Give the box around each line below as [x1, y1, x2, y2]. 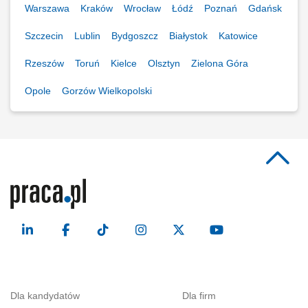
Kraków [80, 3, 113, 14]
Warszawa [25, 3, 69, 14]
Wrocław [124, 3, 161, 14]
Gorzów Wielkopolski [62, 85, 152, 96]
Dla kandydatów [10, 290, 80, 301]
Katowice [219, 30, 258, 41]
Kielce [111, 58, 137, 69]
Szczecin [25, 30, 63, 41]
